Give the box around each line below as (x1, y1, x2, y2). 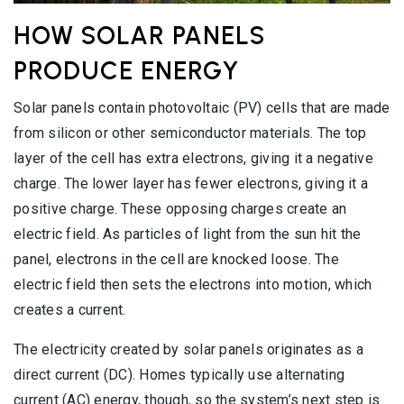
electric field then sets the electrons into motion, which (14, 276, 372, 294)
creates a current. (14, 301, 126, 319)
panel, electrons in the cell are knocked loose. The (14, 251, 339, 269)
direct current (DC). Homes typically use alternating (14, 366, 344, 384)
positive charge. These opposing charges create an (14, 200, 347, 218)
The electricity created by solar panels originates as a (14, 341, 363, 359)
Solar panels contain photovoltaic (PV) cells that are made (14, 99, 390, 117)
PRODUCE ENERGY (14, 55, 239, 87)
